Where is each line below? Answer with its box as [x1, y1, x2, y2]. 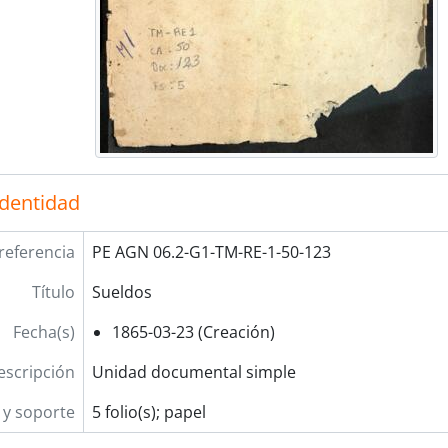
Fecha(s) [12, 321, 75, 343]
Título [31, 281, 75, 303]
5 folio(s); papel [91, 401, 206, 423]
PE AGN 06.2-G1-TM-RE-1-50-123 [91, 241, 331, 263]
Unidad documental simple [91, 361, 296, 383]
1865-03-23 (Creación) [111, 321, 275, 343]
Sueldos [91, 281, 152, 303]
